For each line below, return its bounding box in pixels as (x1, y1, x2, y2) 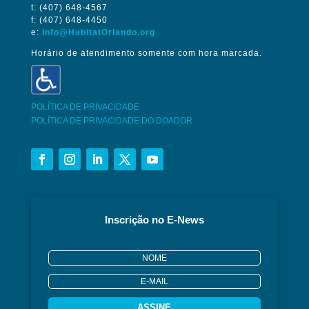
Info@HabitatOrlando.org (41, 27, 155, 37)
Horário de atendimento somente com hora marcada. (30, 48, 262, 58)
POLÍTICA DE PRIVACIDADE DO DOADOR (30, 115, 192, 126)
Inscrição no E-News (104, 213, 204, 226)
